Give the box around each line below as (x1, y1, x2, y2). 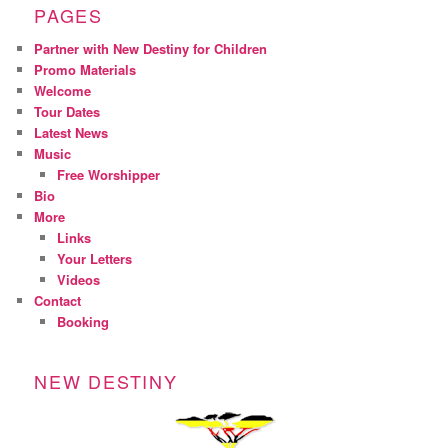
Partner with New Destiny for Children (34, 38, 268, 58)
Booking (56, 311, 109, 331)
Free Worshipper (56, 164, 160, 184)
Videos (56, 269, 100, 289)
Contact (34, 290, 82, 310)
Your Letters (56, 248, 132, 268)
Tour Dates (34, 101, 101, 121)
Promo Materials (34, 59, 137, 79)
